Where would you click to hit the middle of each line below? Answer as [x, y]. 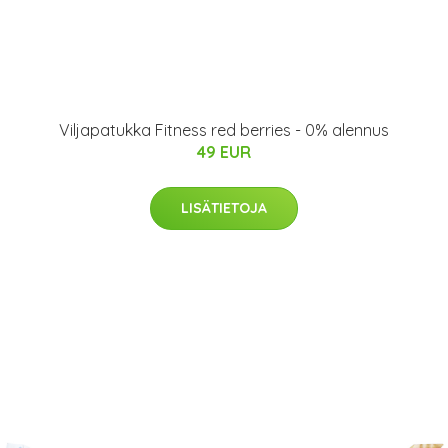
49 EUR [224, 152]
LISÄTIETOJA [224, 208]
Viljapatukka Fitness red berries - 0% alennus [224, 130]
